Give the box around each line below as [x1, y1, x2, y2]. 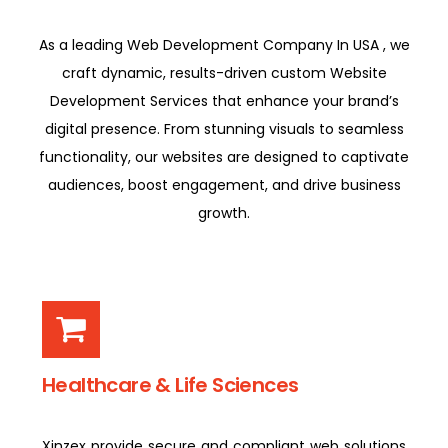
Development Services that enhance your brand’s [49, 90, 399, 111]
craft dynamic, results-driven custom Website [61, 62, 387, 83]
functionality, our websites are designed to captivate [39, 146, 409, 167]
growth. [198, 202, 250, 223]
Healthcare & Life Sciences [42, 371, 299, 400]
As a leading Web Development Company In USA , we [38, 34, 410, 55]
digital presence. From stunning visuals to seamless [44, 118, 404, 139]
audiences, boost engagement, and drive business [47, 174, 401, 195]
